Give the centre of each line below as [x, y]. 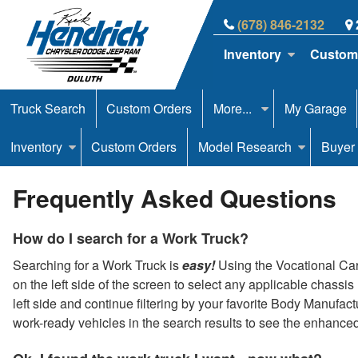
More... [234, 108]
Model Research [245, 146]
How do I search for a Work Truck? [131, 239]
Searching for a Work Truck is [97, 265]
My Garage [315, 108]
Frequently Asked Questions [175, 198]
